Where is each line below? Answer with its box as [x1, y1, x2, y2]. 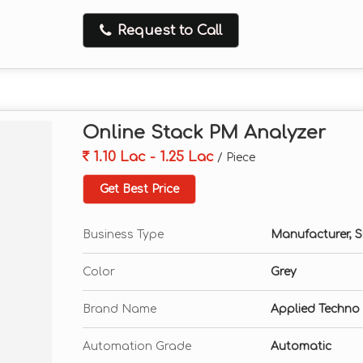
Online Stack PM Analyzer [83, 122, 326, 143]
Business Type [83, 228, 164, 241]
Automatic [271, 340, 331, 352]
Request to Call [113, 23, 222, 38]
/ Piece [217, 152, 255, 164]
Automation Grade [83, 340, 191, 352]
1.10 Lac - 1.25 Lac [89, 149, 214, 164]
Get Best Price [100, 183, 179, 195]
